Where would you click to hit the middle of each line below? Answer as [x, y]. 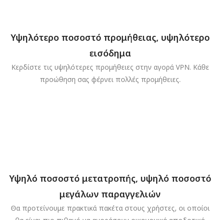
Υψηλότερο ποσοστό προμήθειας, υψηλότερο [110, 37]
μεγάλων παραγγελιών [110, 194]
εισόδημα [110, 53]
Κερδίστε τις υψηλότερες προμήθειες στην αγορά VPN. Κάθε [110, 67]
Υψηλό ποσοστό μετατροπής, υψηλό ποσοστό [110, 179]
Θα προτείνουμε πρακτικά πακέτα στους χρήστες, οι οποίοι [110, 208]
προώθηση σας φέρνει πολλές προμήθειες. [110, 79]
